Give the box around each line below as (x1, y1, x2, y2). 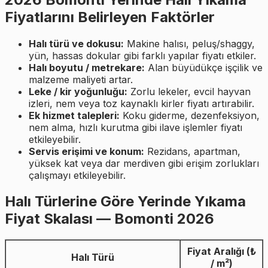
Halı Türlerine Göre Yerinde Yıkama (5, 193, 246, 211)
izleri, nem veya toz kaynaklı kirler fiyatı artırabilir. (29, 97, 254, 109)
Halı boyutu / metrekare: (29, 61, 145, 74)
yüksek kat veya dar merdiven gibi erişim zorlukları (29, 157, 259, 169)
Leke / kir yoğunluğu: (29, 85, 127, 98)
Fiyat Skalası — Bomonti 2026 (5, 210, 214, 228)
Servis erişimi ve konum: (29, 145, 144, 157)
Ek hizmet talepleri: (29, 109, 120, 121)
